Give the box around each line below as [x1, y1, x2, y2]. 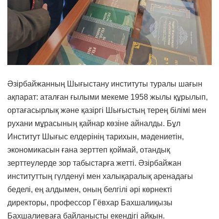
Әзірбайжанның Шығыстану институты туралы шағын [7, 79, 202, 88]
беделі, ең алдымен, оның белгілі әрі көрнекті [7, 185, 172, 194]
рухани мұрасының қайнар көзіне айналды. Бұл [7, 119, 180, 128]
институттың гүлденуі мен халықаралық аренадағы [7, 172, 193, 180]
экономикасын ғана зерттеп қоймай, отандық [7, 145, 170, 154]
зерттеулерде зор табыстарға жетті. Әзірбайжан [7, 158, 181, 167]
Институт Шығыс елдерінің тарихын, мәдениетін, [7, 132, 184, 141]
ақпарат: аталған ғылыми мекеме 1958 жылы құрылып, [7, 92, 208, 101]
